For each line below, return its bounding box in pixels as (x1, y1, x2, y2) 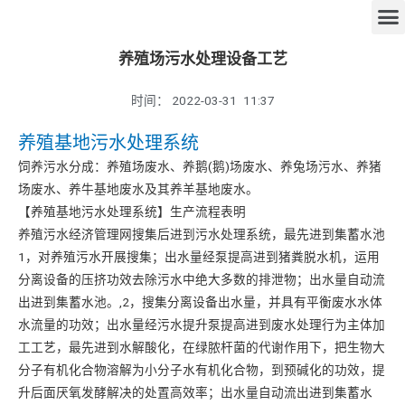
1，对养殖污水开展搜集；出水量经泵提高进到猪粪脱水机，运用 (18, 250, 380, 264)
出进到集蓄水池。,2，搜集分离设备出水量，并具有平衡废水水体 (18, 295, 382, 309)
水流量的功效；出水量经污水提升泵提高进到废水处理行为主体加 (18, 317, 385, 332)
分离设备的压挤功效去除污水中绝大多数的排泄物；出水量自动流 (18, 272, 385, 287)
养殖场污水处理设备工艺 (118, 50, 287, 68)
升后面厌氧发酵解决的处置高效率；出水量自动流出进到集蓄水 (18, 385, 372, 400)
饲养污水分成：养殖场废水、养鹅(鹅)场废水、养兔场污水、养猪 (18, 159, 381, 174)
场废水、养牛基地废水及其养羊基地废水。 (18, 182, 259, 196)
